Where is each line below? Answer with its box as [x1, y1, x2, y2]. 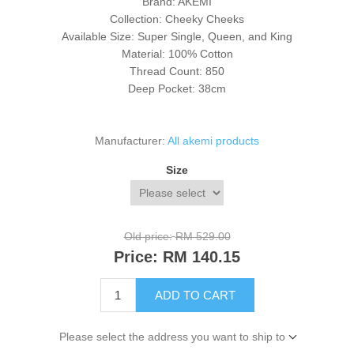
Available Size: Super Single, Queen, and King [62, 30, 292, 43]
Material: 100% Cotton [121, 47, 233, 61]
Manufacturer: [95, 134, 165, 148]
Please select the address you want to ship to [58, 330, 285, 343]
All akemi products [168, 134, 259, 148]
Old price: [123, 230, 172, 243]
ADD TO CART [154, 288, 235, 302]
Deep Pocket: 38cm [128, 82, 226, 96]
